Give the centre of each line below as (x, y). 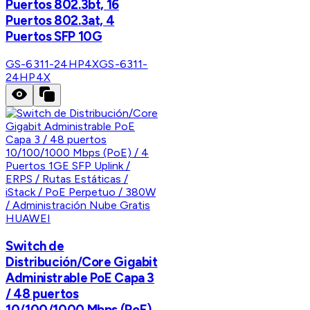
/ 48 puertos (42, 293)
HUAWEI (28, 218)
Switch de (35, 246)
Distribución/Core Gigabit (82, 262)
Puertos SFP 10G (54, 37)
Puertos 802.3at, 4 (60, 21)
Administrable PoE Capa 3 (80, 277)
